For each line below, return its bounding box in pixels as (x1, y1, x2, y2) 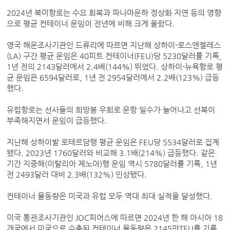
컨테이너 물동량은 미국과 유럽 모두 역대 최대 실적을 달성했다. (7, 192, 215, 201)
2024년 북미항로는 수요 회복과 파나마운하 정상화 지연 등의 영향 (7, 9, 222, 17)
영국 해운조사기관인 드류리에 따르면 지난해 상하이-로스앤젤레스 (7, 41, 221, 50)
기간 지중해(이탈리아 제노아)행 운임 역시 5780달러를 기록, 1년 (7, 160, 218, 168)
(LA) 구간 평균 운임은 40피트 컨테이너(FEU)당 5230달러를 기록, (7, 52, 222, 61)
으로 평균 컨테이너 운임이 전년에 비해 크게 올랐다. (7, 20, 177, 28)
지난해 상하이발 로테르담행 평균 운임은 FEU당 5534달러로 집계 (7, 138, 220, 147)
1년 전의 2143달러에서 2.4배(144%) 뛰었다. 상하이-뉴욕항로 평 (7, 63, 223, 71)
